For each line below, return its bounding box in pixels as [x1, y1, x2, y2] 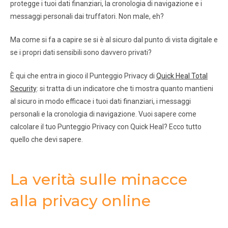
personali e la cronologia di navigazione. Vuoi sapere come [10, 110, 196, 119]
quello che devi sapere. [10, 135, 83, 144]
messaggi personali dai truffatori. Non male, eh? [10, 12, 164, 21]
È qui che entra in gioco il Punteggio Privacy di [10, 72, 156, 80]
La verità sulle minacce [10, 170, 187, 189]
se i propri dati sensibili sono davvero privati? [10, 48, 152, 57]
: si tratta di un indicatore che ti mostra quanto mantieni [37, 84, 213, 93]
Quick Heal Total [156, 72, 208, 80]
